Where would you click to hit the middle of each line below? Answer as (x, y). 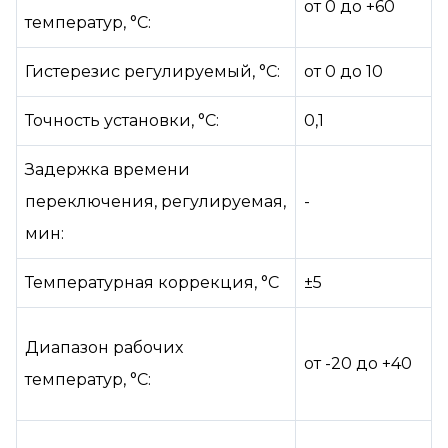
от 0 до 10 (343, 72)
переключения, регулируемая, (155, 202)
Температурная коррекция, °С (152, 283)
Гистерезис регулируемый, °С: (152, 72)
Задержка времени (107, 170)
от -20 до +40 (358, 364)
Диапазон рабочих (104, 348)
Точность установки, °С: (122, 121)
